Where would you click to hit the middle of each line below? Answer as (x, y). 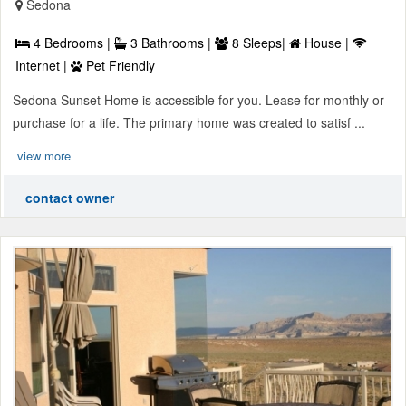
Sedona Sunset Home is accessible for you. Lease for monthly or (198, 99)
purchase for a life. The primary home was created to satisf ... (189, 122)
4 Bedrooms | (72, 42)
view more (44, 155)
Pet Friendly (119, 65)
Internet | (43, 65)
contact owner (70, 197)
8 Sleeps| (259, 42)
